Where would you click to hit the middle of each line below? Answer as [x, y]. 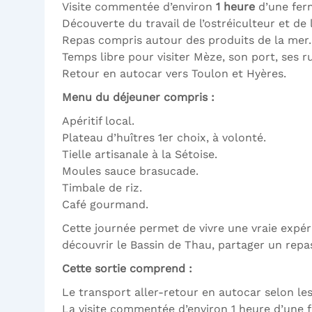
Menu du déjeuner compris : [138, 97]
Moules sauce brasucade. [130, 171]
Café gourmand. [105, 205]
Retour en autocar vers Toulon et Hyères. [174, 74]
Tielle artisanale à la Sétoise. [140, 155]
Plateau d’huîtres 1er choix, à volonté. [164, 138]
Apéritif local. [98, 121]
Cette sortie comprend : [127, 269]
